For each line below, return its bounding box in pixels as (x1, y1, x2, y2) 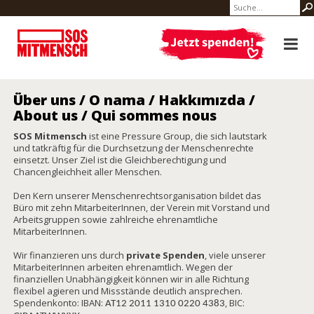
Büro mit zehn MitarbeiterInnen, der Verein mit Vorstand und (13, 201, 270, 214)
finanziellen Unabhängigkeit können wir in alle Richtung (13, 273, 249, 285)
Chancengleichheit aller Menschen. (13, 165, 162, 178)
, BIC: (225, 296, 245, 309)
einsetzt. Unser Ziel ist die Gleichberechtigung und (13, 153, 226, 166)
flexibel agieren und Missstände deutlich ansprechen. (13, 285, 243, 297)
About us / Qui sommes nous (13, 106, 217, 125)
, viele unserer (205, 249, 266, 261)
